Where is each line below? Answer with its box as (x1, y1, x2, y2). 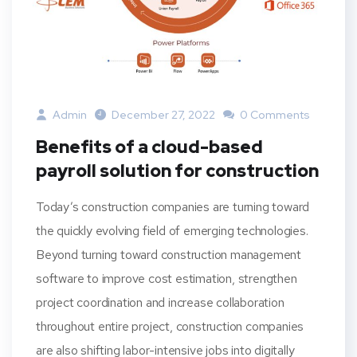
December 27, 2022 (112, 108, 215, 123)
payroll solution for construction (36, 159, 319, 183)
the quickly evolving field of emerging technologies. (36, 222, 308, 240)
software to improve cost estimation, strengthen (36, 270, 297, 288)
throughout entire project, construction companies (36, 318, 304, 335)
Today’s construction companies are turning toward (36, 198, 310, 216)
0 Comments (237, 108, 310, 123)
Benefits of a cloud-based (36, 135, 263, 159)
